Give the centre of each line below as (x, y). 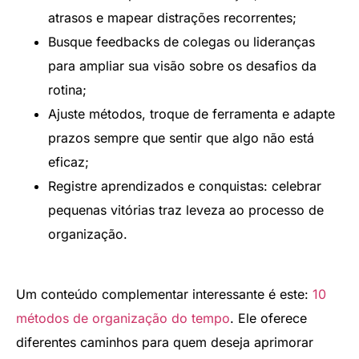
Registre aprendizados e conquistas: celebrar (185, 186)
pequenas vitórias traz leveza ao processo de (186, 210)
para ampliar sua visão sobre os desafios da (182, 66)
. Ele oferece (268, 318)
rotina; (67, 90)
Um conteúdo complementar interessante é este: (164, 294)
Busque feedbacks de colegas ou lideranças (182, 42)
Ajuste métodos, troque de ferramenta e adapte (192, 114)
